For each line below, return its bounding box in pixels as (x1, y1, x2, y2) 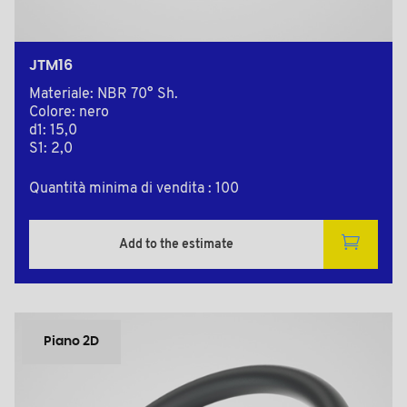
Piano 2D (44, 335, 99, 349)
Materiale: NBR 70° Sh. (29, 87, 178, 103)
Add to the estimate (119, 237, 233, 252)
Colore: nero (29, 105, 109, 121)
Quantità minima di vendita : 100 (29, 182, 239, 197)
